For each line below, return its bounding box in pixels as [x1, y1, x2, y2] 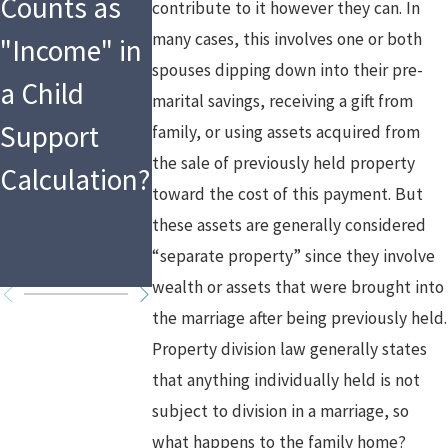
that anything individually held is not [152, 368, 421, 391]
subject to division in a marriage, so [152, 399, 410, 422]
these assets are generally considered [152, 213, 427, 236]
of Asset [152, 31, 250, 69]
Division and [152, 74, 303, 112]
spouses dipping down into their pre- [152, 58, 424, 81]
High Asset [152, 203, 284, 241]
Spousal [152, 117, 251, 155]
